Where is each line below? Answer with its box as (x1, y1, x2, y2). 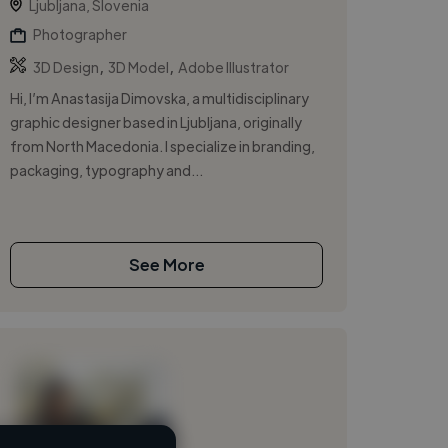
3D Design (33, 57, 100, 76)
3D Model (108, 57, 170, 76)
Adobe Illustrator (178, 57, 290, 76)
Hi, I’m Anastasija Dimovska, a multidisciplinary (10, 88, 310, 107)
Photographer (33, 24, 128, 43)
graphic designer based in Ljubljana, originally (10, 112, 303, 131)
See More (128, 253, 205, 275)
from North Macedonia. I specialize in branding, (10, 136, 316, 155)
